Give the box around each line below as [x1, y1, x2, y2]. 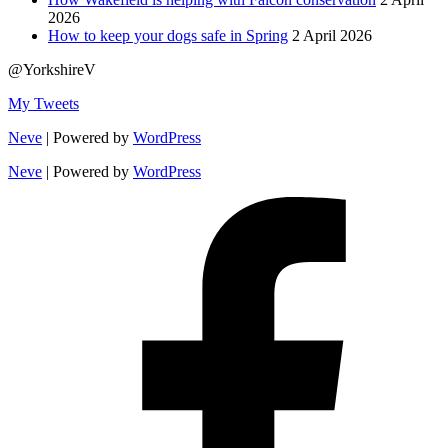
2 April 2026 [292, 27, 372, 45]
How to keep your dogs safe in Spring [48, 27, 288, 45]
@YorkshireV [8, 61, 96, 79]
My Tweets [8, 95, 79, 113]
